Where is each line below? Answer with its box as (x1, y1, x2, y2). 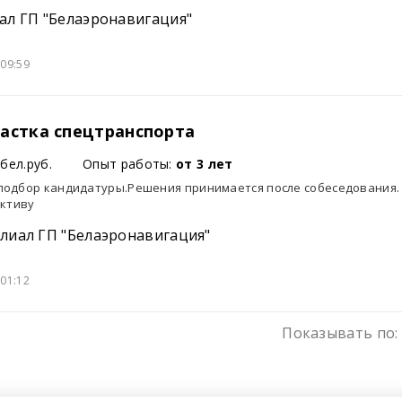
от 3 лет (176, 155, 233, 172)
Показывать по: (282, 323, 398, 343)
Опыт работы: (83, 155, 177, 172)
